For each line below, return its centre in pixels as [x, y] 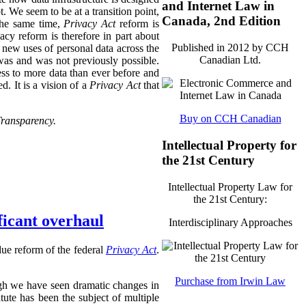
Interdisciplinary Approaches [230, 222]
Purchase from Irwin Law [230, 281]
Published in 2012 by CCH [230, 48]
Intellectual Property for [229, 145]
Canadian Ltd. [230, 60]
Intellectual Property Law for [230, 186]
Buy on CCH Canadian [230, 119]
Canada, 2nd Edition [221, 21]
